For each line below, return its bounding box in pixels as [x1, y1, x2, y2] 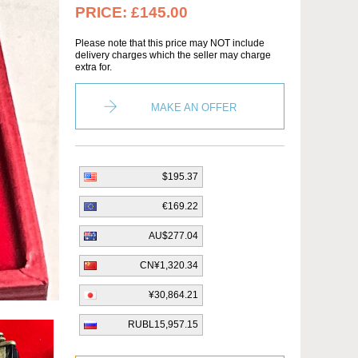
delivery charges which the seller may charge [75, 50, 271, 61]
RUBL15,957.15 [128, 319, 198, 330]
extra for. [75, 62, 112, 73]
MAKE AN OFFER [151, 101, 237, 113]
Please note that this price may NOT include [75, 38, 265, 49]
